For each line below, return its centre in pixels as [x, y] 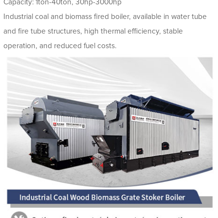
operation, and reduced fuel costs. [60, 46]
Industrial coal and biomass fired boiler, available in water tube [105, 17]
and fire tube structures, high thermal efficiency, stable [93, 31]
